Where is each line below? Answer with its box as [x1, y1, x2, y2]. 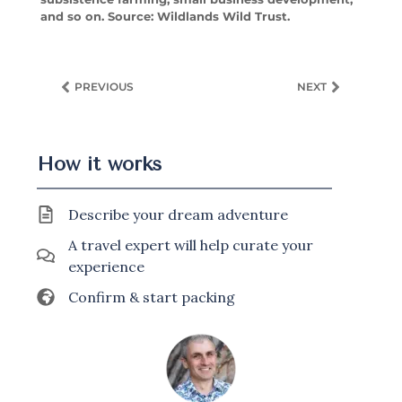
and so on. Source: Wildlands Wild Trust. [39, 8, 290, 23]
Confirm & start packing [68, 288, 236, 307]
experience [68, 258, 145, 276]
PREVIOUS [74, 80, 134, 94]
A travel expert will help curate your [68, 236, 314, 255]
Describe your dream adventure [68, 205, 289, 224]
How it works [37, 153, 162, 177]
